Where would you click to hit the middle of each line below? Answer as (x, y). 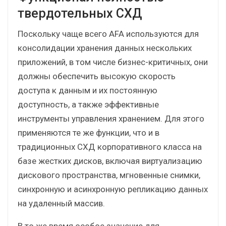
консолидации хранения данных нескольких (105, 48)
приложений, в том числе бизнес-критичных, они (113, 62)
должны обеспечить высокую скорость (97, 76)
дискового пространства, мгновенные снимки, (109, 175)
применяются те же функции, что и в (89, 132)
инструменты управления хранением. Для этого (111, 118)
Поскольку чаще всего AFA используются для (108, 34)
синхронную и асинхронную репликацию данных (113, 189)
